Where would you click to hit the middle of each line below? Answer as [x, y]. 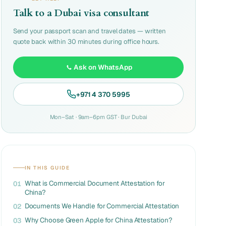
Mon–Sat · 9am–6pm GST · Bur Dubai [98, 117]
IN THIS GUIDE [47, 167]
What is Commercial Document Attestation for [95, 183]
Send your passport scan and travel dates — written [89, 31]
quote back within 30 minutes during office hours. [86, 42]
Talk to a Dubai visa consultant [81, 13]
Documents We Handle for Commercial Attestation [102, 206]
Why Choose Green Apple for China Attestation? [98, 220]
